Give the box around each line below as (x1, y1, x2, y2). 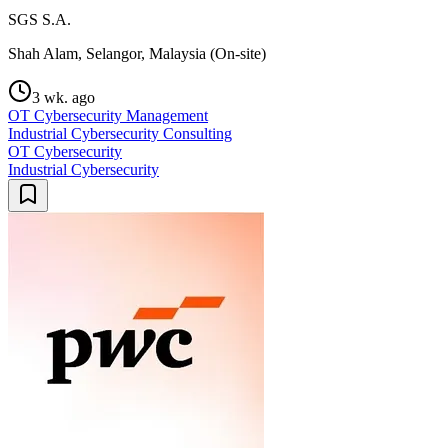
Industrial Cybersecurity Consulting (8, 125, 232, 143)
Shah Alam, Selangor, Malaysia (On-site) (8, 45, 266, 63)
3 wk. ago (32, 89, 95, 107)
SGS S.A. (8, 11, 71, 29)
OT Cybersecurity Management (8, 107, 208, 125)
